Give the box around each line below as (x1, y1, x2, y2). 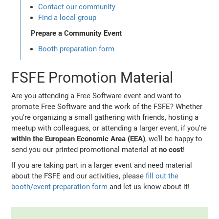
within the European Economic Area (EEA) (11, 134, 146, 143)
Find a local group (38, 13, 97, 22)
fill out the (146, 171, 179, 180)
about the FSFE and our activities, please (11, 171, 146, 180)
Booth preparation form (38, 44, 115, 53)
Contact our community (38, 2, 116, 11)
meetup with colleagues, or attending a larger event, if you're (11, 123, 207, 132)
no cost (159, 145, 183, 154)
